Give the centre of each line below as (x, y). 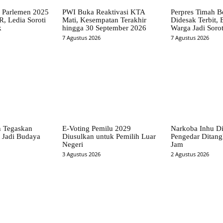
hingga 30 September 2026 (105, 28)
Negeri (73, 144)
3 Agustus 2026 (82, 154)
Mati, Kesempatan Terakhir (105, 20)
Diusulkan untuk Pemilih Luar (109, 136)
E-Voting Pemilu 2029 (97, 128)
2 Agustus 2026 (190, 154)
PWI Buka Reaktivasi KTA (104, 12)
